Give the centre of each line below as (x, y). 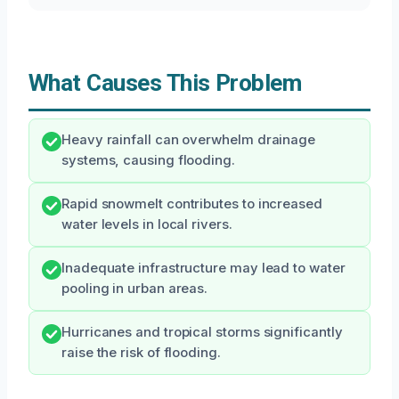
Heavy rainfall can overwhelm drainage (189, 140)
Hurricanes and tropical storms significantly (202, 333)
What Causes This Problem (165, 83)
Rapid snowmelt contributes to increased (192, 204)
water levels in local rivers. (147, 225)
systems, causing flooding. (148, 161)
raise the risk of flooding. (141, 353)
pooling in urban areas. (135, 289)
